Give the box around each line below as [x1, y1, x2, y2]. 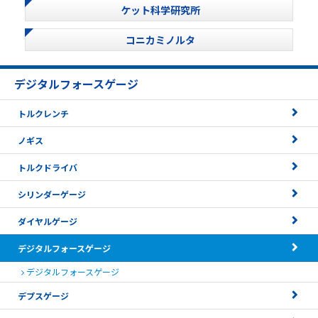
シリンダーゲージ [18, 187, 86, 200]
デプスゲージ [18, 289, 69, 302]
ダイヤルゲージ [18, 214, 77, 227]
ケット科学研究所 [120, 2, 200, 17]
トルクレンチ [18, 106, 69, 119]
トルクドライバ [18, 160, 77, 173]
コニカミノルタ [125, 32, 195, 47]
